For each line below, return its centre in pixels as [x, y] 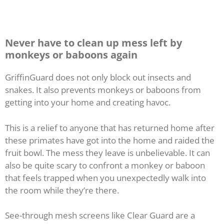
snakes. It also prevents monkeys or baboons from [103, 90]
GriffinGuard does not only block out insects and [98, 77]
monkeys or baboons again [71, 55]
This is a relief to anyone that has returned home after [110, 127]
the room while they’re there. [62, 190]
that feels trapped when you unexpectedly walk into [105, 177]
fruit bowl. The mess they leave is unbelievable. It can [107, 152]
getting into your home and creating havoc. [88, 102]
